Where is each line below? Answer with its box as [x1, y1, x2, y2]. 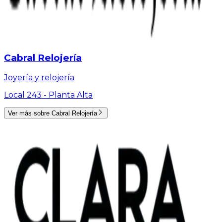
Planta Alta [49, 90, 93, 100]
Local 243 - [4, 90, 49, 100]
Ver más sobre [8, 110, 52, 117]
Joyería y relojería [4, 73, 74, 83]
